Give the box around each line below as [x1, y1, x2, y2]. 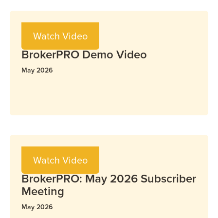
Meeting [21, 182, 64, 200]
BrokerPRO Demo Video [21, 46, 147, 63]
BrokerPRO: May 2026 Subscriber [21, 170, 196, 187]
